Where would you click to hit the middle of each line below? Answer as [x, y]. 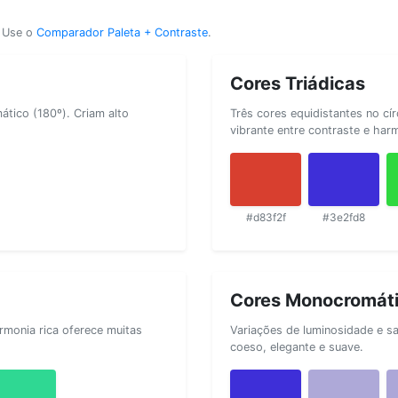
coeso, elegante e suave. [297, 346]
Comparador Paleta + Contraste [122, 32]
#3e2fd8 [344, 217]
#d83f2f [266, 217]
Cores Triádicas [298, 83]
